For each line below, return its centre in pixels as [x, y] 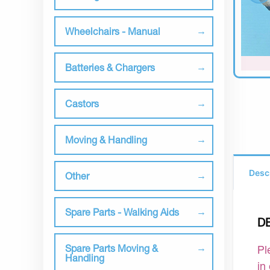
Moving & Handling [106, 140]
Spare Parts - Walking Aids [122, 212]
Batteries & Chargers [110, 67]
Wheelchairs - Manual [113, 31]
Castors [82, 103]
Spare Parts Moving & [111, 248]
